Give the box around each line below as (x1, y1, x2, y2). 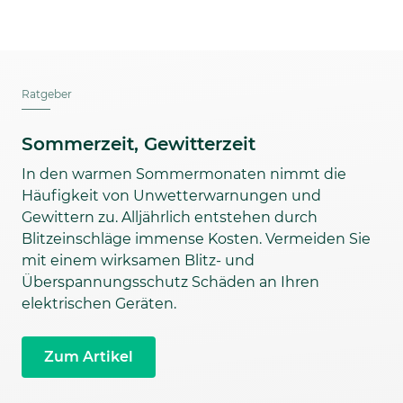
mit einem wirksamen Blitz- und (22, 252, 255, 270)
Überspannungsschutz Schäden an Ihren (22, 273, 319, 291)
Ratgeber (22, 87, 72, 102)
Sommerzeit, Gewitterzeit (22, 133, 255, 156)
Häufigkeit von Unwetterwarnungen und (22, 187, 321, 205)
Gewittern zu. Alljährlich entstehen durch (22, 209, 318, 227)
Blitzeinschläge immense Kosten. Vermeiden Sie (22, 230, 371, 248)
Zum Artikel (44, 348, 133, 366)
